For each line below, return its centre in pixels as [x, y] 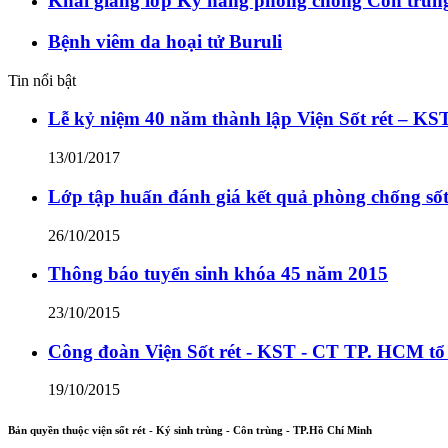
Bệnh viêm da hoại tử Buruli [165, 41]
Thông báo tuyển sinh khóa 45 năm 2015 [218, 274]
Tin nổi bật [42, 80]
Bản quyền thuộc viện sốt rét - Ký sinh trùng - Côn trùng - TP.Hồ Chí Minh [190, 430]
